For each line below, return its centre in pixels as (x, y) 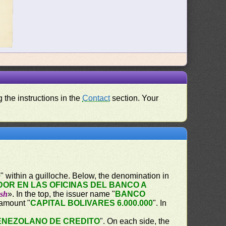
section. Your (134, 98)
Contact (96, 98)
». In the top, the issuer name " (62, 194)
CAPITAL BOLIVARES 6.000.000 (92, 203)
